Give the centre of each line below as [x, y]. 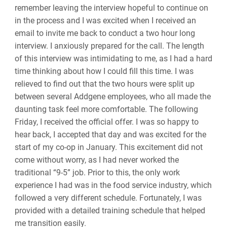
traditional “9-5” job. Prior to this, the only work [97, 172]
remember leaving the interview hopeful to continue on [111, 8]
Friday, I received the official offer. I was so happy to [106, 122]
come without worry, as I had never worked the [97, 160]
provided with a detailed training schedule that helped [110, 210]
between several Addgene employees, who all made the [112, 96]
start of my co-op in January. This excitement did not [108, 147]
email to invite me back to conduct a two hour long [105, 33]
